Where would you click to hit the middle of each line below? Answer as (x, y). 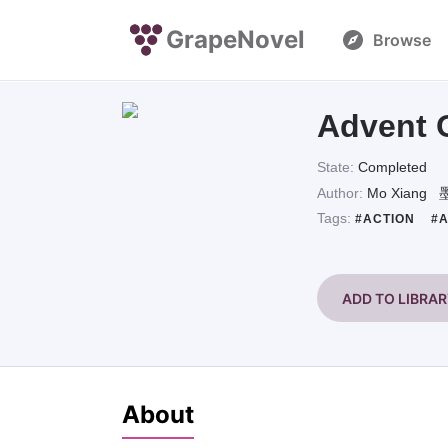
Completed (393, 167)
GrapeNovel (235, 39)
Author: (342, 192)
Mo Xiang (399, 192)
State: (338, 167)
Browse (402, 40)
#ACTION (387, 218)
